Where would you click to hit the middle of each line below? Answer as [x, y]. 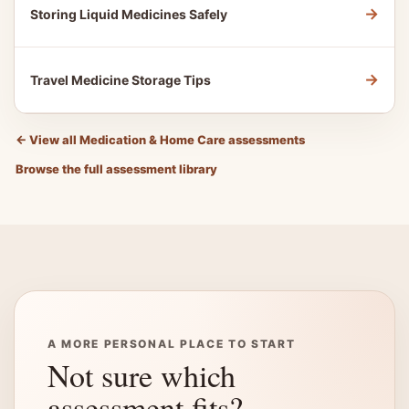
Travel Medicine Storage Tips [121, 80]
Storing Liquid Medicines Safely [129, 14]
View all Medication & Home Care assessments [166, 140]
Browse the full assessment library [116, 169]
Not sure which [142, 375]
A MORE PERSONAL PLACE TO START [172, 344]
